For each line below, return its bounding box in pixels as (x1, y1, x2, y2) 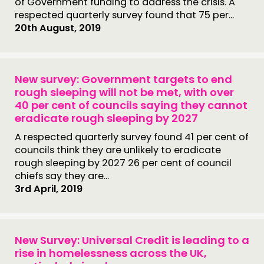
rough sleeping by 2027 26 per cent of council (15, 156, 232, 170)
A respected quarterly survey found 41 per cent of (15, 130, 249, 144)
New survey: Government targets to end (15, 72, 232, 87)
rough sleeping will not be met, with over (15, 85, 234, 100)
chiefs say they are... (15, 169, 109, 183)
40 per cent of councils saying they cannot (15, 98, 247, 113)
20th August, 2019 (15, 21, 101, 35)
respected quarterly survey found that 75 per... (15, 8, 234, 22)
